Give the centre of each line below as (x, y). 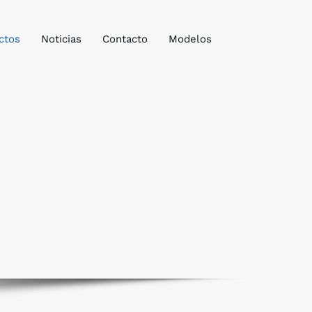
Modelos (190, 39)
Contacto (125, 39)
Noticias (61, 39)
